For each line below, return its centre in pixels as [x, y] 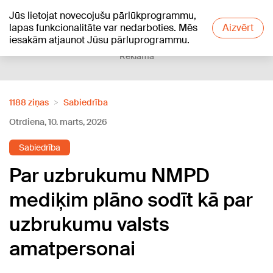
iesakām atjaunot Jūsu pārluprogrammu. [99, 40]
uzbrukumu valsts [89, 224]
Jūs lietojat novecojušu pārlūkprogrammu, [103, 16]
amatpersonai [72, 249]
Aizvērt [238, 28]
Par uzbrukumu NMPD [109, 175]
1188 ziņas [29, 102]
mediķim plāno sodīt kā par [131, 200]
